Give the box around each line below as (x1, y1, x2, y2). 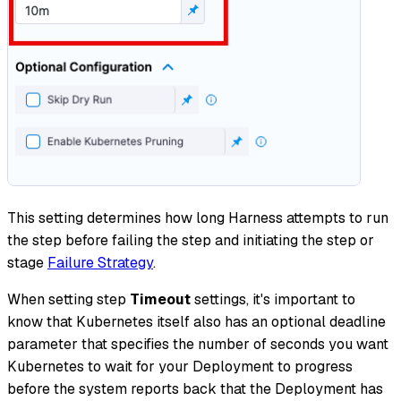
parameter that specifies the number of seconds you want (7, 335, 388, 354)
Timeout (130, 290, 191, 310)
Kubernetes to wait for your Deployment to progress (7, 357, 353, 377)
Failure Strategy (47, 253, 153, 273)
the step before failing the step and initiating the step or (7, 231, 374, 251)
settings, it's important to (191, 290, 355, 310)
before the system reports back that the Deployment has (7, 380, 383, 399)
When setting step (7, 290, 130, 310)
